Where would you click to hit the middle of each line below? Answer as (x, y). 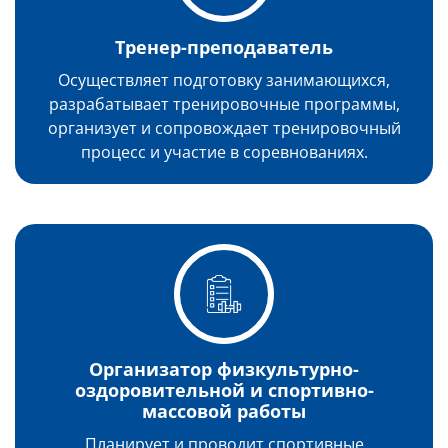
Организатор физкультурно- (224, 369)
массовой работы (224, 411)
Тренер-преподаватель (224, 47)
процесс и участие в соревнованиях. (224, 152)
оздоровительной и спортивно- (224, 390)
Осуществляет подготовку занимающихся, (224, 80)
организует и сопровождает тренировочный (224, 128)
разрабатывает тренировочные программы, (224, 104)
